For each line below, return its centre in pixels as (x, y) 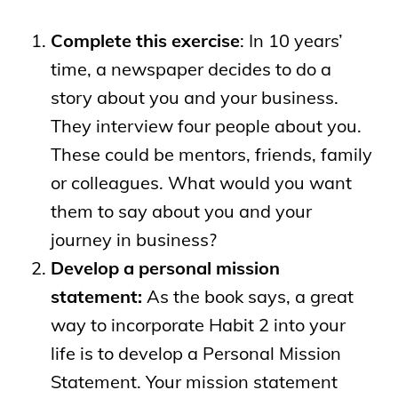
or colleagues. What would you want (201, 182)
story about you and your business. (194, 97)
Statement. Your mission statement (194, 381)
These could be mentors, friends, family (211, 154)
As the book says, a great (247, 296)
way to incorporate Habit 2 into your (198, 324)
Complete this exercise (145, 40)
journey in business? (133, 239)
